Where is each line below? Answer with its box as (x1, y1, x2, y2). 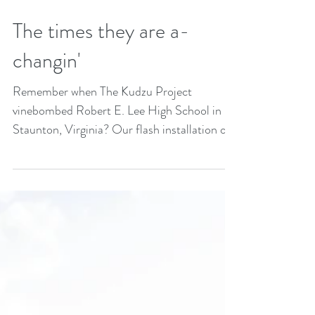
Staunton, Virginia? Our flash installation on (13, 196, 233, 214)
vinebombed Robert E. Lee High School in (13, 177, 221, 195)
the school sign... (13, 215, 95, 233)
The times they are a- (13, 92, 189, 122)
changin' (13, 122, 80, 151)
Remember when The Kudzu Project (13, 158, 192, 176)
